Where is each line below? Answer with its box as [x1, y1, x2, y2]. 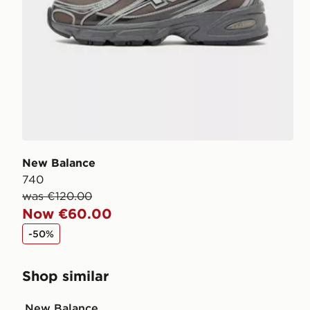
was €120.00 [22, 188, 92, 203]
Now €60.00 [22, 204, 112, 222]
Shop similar [22, 266, 109, 284]
